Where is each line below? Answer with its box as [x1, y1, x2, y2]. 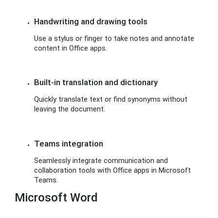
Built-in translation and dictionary [34, 77, 158, 88]
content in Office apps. [34, 44, 107, 53]
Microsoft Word [15, 190, 98, 204]
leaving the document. [34, 105, 105, 114]
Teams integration [34, 138, 103, 148]
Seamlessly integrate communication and [34, 156, 168, 165]
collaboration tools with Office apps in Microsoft [34, 165, 191, 175]
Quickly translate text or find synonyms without [34, 95, 187, 104]
